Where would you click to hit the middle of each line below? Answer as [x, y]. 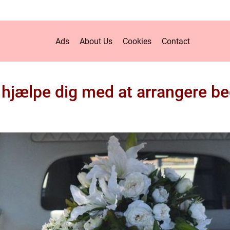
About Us [96, 41]
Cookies [137, 41]
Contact [176, 41]
